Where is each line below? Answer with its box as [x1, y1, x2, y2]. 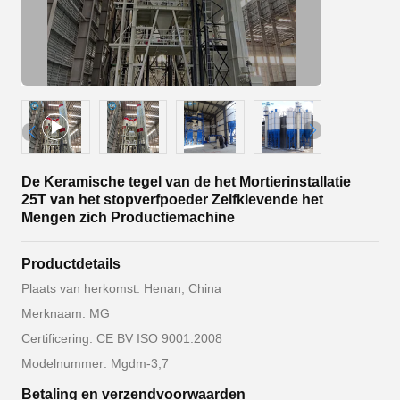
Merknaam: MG [21, 306, 110, 321]
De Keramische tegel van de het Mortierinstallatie [21, 174, 351, 189]
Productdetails [21, 256, 121, 271]
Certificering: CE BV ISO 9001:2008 [21, 331, 222, 346]
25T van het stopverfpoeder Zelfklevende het [21, 192, 323, 207]
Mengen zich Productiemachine [21, 210, 235, 225]
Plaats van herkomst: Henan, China [21, 281, 221, 296]
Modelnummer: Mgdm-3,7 [21, 356, 169, 371]
